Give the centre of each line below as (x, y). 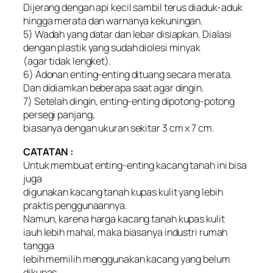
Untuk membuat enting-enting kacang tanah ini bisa (135, 165)
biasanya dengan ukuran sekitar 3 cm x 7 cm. (119, 128)
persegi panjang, (59, 115)
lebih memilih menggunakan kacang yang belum (127, 259)
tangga (39, 245)
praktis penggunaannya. (75, 205)
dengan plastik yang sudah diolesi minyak (112, 48)
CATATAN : (49, 151)
